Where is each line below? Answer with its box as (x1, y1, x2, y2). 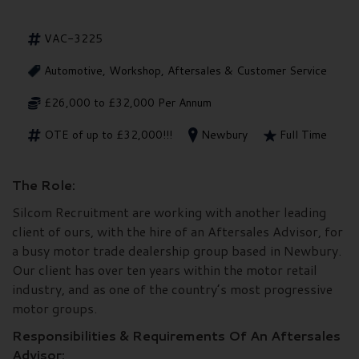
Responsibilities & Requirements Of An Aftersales (12, 326, 341, 345)
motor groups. (12, 299, 97, 318)
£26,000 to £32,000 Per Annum (44, 94, 212, 111)
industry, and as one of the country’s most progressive (12, 280, 333, 299)
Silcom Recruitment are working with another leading (12, 203, 326, 222)
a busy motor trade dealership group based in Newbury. (12, 241, 341, 260)
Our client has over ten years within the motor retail (12, 260, 317, 280)
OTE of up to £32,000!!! (44, 126, 172, 143)
